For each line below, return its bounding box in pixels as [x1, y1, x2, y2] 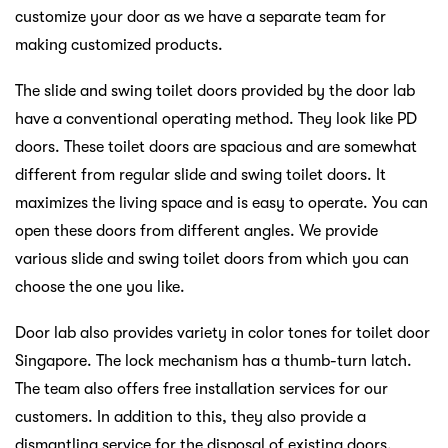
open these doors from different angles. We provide [15, 221, 378, 240]
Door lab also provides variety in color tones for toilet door [15, 323, 430, 342]
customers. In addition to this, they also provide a [15, 407, 366, 426]
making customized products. [15, 35, 223, 54]
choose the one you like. [15, 277, 185, 296]
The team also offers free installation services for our [15, 379, 388, 398]
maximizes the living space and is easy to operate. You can [15, 193, 428, 212]
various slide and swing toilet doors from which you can [15, 249, 409, 268]
